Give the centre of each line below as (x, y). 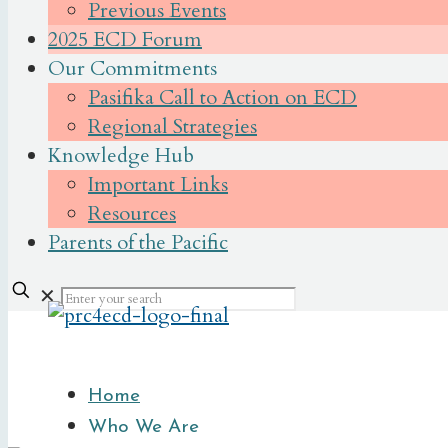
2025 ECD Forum (125, 39)
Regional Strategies (172, 126)
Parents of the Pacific (138, 242)
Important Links (158, 184)
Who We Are (143, 427)
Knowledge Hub (121, 155)
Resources (132, 213)
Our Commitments (132, 68)
